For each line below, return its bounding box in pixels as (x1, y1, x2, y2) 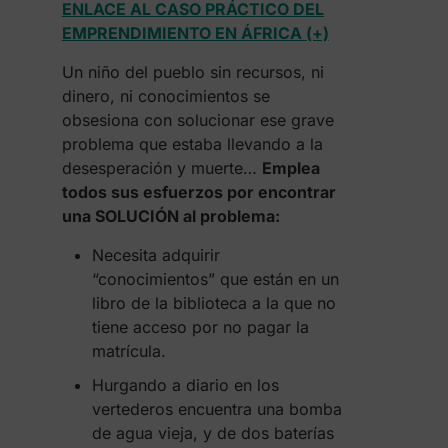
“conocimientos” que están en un (91, 269, 339, 289)
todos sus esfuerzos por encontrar (61, 182, 336, 202)
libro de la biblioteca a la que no (91, 293, 336, 313)
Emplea (261, 158, 320, 178)
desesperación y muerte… (61, 158, 262, 178)
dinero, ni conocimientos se (61, 86, 270, 106)
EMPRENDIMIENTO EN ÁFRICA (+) (61, 23, 329, 43)
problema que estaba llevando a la (61, 134, 323, 154)
